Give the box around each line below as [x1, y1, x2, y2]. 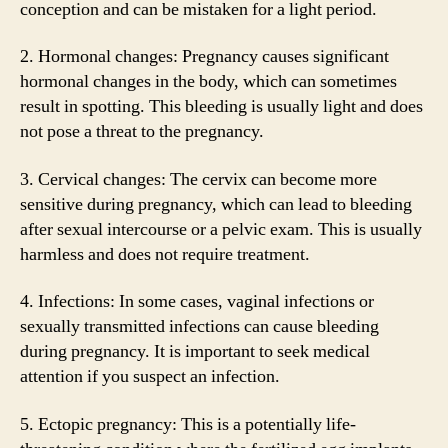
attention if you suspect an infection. [20, 365, 280, 388]
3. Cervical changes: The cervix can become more [20, 167, 377, 191]
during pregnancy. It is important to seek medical [20, 340, 370, 363]
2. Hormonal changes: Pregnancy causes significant [20, 45, 389, 68]
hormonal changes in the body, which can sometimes [20, 70, 397, 93]
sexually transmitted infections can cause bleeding [20, 315, 379, 338]
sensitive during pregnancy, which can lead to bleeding [20, 192, 412, 216]
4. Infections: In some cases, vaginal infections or [20, 290, 374, 313]
